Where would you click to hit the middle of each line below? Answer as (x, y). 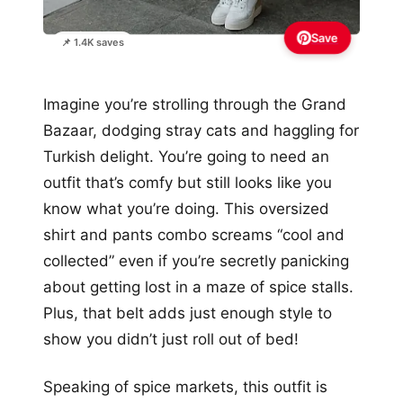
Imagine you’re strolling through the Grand (195, 104)
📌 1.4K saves (93, 42)
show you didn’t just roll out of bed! (171, 339)
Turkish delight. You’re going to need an (186, 156)
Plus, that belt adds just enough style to (188, 313)
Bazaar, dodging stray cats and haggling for (201, 130)
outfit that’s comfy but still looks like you (188, 182)
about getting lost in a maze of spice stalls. (198, 287)
